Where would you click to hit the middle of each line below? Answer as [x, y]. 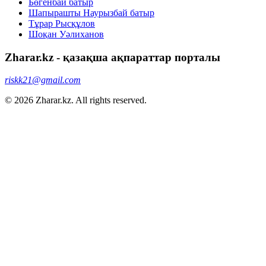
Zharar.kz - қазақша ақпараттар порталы [113, 57]
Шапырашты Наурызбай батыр [91, 12]
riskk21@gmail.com [43, 80]
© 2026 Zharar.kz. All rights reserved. [76, 100]
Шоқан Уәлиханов [66, 34]
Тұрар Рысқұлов [62, 23]
